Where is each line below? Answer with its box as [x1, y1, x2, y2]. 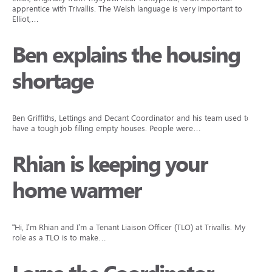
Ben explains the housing [12, 42, 240, 68]
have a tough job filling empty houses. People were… [12, 124, 201, 133]
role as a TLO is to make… [12, 233, 106, 242]
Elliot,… [12, 15, 39, 24]
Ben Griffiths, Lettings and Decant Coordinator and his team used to [12, 114, 251, 123]
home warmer [12, 178, 141, 203]
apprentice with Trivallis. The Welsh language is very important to [12, 4, 242, 13]
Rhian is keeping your [12, 152, 207, 177]
